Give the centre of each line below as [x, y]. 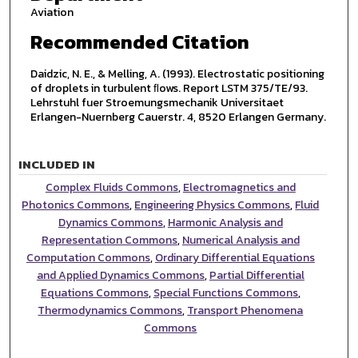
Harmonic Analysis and [225, 222]
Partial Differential [257, 275]
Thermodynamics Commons [110, 310]
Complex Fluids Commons [111, 187]
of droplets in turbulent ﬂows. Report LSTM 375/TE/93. [169, 88]
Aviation [52, 13]
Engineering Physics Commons [213, 205]
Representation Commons [109, 240]
